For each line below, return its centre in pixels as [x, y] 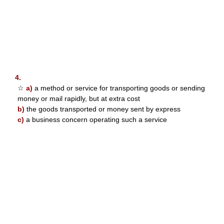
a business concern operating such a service [95, 119]
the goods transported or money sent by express [102, 109]
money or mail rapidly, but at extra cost [79, 98]
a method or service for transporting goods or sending [119, 88]
